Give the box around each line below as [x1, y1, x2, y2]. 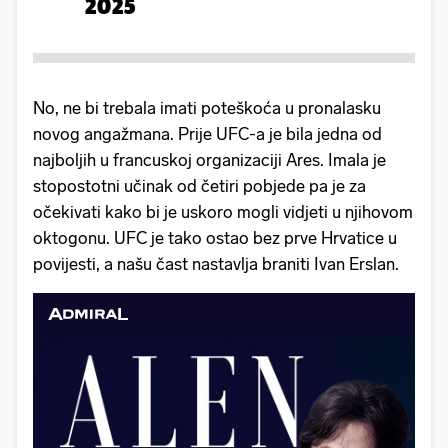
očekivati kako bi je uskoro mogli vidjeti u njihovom [33, 201, 413, 222]
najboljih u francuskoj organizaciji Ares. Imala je [33, 149, 386, 170]
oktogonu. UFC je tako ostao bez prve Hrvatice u [33, 227, 397, 248]
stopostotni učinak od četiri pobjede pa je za [33, 175, 366, 196]
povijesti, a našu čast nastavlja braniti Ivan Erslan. [33, 253, 403, 274]
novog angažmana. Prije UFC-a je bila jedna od [33, 123, 382, 144]
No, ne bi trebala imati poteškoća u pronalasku [33, 97, 381, 118]
